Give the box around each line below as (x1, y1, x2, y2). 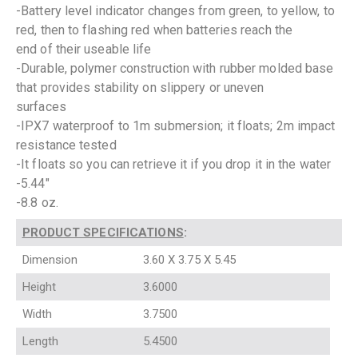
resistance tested (16, 137, 117, 153)
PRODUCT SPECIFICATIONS (22, 225, 184, 240)
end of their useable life (16, 41, 152, 57)
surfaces (16, 98, 66, 114)
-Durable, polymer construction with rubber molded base (16, 60, 334, 76)
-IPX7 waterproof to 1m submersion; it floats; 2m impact (16, 117, 336, 133)
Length (22, 333, 72, 348)
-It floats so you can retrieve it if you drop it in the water (16, 156, 332, 172)
